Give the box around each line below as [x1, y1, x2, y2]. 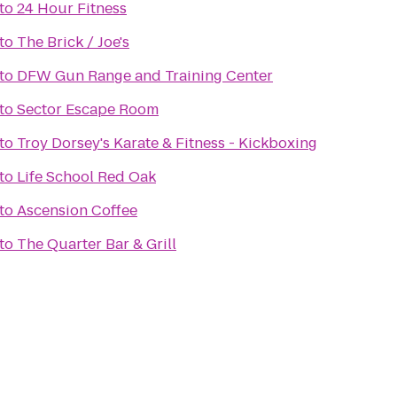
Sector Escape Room [17, 99, 159, 120]
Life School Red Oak [17, 167, 156, 187]
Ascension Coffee [17, 200, 137, 221]
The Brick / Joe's [17, 32, 129, 52]
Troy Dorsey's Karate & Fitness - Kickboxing [17, 133, 317, 153]
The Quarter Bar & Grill [17, 234, 176, 254]
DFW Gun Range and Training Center [17, 66, 273, 86]
